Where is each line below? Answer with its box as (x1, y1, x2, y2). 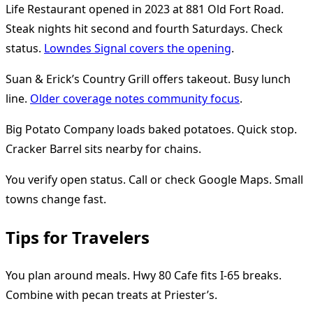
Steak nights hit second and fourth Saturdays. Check (6, 20, 283, 36)
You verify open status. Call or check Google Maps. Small (6, 171, 303, 187)
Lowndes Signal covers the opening (44, 40, 231, 56)
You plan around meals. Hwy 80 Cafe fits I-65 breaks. (6, 268, 282, 284)
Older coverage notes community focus (30, 90, 240, 106)
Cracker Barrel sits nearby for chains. (6, 140, 201, 156)
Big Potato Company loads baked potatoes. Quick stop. (6, 121, 297, 137)
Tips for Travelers (6, 225, 150, 249)
